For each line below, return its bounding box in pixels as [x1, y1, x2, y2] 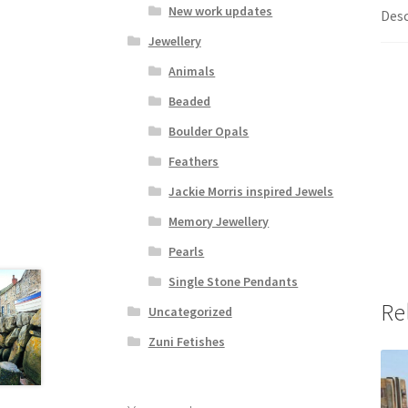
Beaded [168, 92, 211, 109]
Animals [168, 62, 216, 79]
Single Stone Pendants [168, 272, 299, 290]
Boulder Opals [168, 122, 250, 139]
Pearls [168, 242, 205, 260]
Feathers [168, 152, 219, 169]
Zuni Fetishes [148, 332, 225, 350]
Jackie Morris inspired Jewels [168, 182, 334, 199]
